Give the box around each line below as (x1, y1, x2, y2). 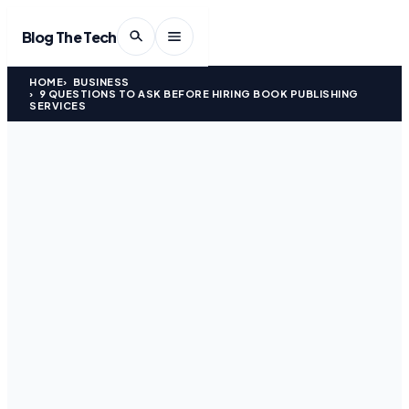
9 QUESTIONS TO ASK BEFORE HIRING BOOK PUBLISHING (38, 88, 359, 100)
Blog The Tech (22, 26, 117, 47)
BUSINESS (72, 76, 130, 88)
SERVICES (29, 100, 86, 111)
